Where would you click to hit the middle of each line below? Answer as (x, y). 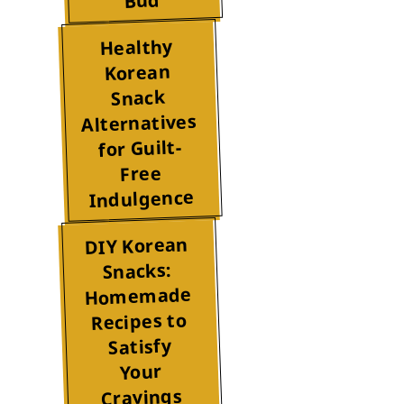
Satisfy (140, 347)
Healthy (136, 47)
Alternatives (139, 124)
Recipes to (139, 322)
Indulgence (141, 199)
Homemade (138, 297)
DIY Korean (136, 246)
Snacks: (137, 271)
